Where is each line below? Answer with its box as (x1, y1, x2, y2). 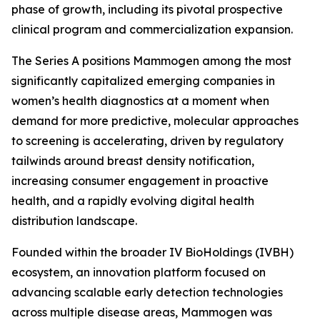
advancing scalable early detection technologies (11, 285, 283, 299)
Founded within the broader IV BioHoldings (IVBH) (11, 245, 294, 259)
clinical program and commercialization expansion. (11, 22, 293, 36)
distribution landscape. (11, 214, 137, 228)
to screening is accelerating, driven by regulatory (11, 134, 284, 148)
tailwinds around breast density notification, (11, 154, 254, 168)
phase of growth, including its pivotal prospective (11, 2, 283, 16)
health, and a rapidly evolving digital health (11, 194, 254, 208)
